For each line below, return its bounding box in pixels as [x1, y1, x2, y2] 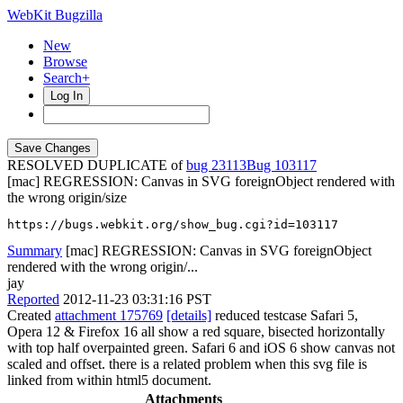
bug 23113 [186, 157, 246, 173]
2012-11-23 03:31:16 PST [63, 291, 211, 307]
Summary [7, 243, 62, 258]
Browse [43, 54, 87, 69]
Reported [7, 291, 59, 307]
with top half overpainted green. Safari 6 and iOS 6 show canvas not [7, 340, 395, 355]
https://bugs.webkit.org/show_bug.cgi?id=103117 [7, 218, 338, 231]
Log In [50, 89, 83, 103]
